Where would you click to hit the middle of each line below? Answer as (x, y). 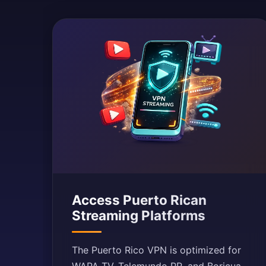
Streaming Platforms (139, 215)
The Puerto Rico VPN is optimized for (156, 250)
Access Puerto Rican (139, 200)
